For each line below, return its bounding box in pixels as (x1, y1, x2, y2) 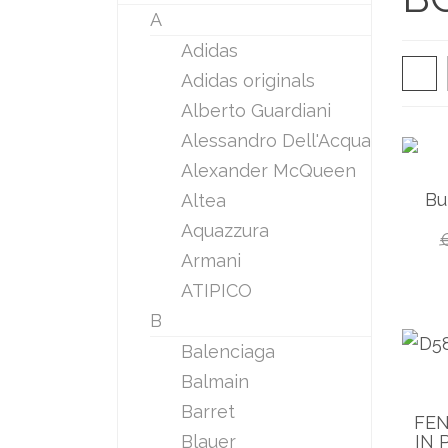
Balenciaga (181, 341, 275, 362)
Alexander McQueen (181, 160, 356, 181)
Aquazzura (181, 220, 269, 241)
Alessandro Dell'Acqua (181, 130, 371, 151)
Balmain (181, 371, 249, 392)
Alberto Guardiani (181, 100, 331, 121)
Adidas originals (181, 70, 315, 91)
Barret (181, 401, 235, 422)
